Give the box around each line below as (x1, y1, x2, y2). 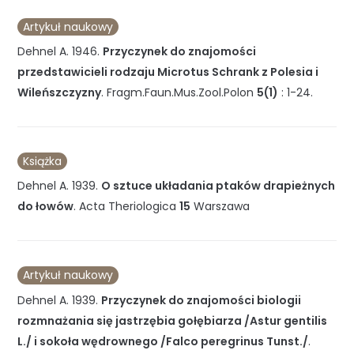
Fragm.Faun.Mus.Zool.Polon (107, 85, 254, 101)
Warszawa (194, 198, 250, 215)
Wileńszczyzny (17, 85, 102, 101)
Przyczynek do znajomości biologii (101, 292, 302, 308)
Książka (23, 153, 62, 170)
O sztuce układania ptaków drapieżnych (101, 178, 336, 194)
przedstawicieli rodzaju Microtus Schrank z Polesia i (17, 64, 319, 81)
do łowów (17, 198, 74, 215)
